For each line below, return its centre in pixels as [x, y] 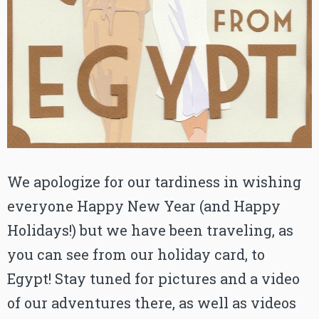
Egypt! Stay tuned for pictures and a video [153, 279]
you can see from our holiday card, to [136, 255]
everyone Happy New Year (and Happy [144, 206]
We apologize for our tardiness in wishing [154, 182]
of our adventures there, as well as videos [152, 303]
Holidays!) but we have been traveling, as [150, 230]
